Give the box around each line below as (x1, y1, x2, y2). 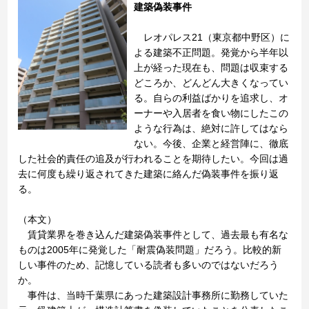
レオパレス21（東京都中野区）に (134, 32, 290, 43)
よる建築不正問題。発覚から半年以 (134, 47, 289, 58)
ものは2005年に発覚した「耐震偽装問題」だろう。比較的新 (18, 244, 282, 255)
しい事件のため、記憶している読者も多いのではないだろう (18, 259, 279, 270)
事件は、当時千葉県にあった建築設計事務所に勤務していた (18, 290, 289, 301)
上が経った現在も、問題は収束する (134, 62, 289, 73)
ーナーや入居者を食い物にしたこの (134, 108, 289, 119)
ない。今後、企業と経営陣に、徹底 (134, 138, 289, 149)
